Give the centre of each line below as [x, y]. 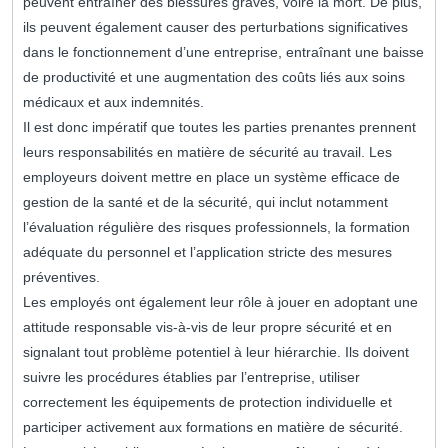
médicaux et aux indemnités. [113, 102]
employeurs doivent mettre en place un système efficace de [211, 177]
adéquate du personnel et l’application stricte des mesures [207, 252]
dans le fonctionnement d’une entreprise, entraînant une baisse [223, 52]
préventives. [61, 277]
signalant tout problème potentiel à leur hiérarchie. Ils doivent [216, 352]
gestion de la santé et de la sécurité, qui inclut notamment [205, 202]
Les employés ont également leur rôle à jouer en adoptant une [220, 302]
